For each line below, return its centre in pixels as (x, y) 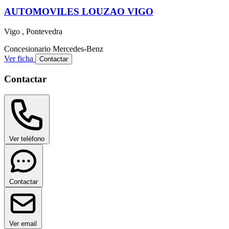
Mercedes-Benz (78, 49)
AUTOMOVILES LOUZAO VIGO (79, 12)
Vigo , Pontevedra (33, 31)
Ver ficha (20, 58)
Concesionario (27, 49)
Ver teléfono (27, 139)
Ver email (23, 224)
